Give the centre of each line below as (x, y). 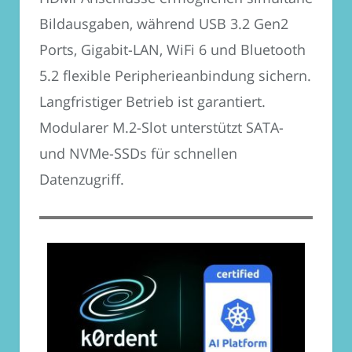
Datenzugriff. (82, 179)
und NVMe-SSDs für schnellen (138, 153)
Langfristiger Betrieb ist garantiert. (152, 101)
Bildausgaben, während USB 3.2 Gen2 (164, 23)
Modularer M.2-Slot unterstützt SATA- (161, 127)
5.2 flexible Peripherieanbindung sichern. (175, 75)
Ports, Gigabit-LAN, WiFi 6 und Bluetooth (172, 49)
